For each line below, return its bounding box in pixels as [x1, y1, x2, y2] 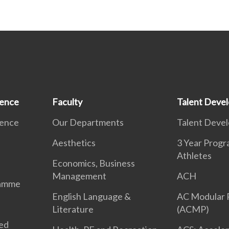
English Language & [52, 191, 131, 202]
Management [52, 170, 107, 181]
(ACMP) [176, 203, 209, 215]
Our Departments [52, 117, 124, 128]
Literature [52, 203, 94, 215]
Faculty [52, 96, 83, 107]
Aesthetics [52, 137, 96, 148]
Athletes [176, 150, 212, 161]
